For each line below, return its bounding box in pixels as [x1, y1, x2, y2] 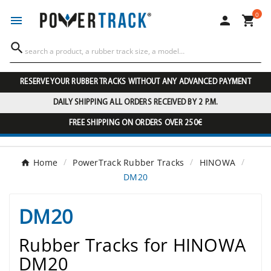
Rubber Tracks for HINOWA [19, 233, 246, 257]
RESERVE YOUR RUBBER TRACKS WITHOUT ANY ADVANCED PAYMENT [20, 78, 251, 87]
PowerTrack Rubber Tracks [73, 157, 184, 169]
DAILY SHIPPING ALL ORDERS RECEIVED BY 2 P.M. [53, 99, 218, 107]
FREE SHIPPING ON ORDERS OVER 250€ [68, 119, 203, 128]
